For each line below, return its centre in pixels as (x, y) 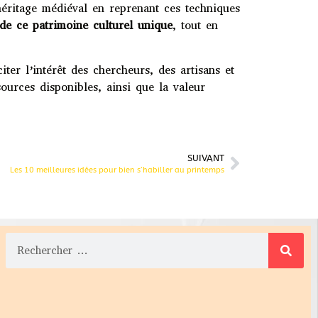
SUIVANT (206, 158)
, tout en (195, 26)
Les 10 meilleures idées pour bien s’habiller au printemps (117, 170)
